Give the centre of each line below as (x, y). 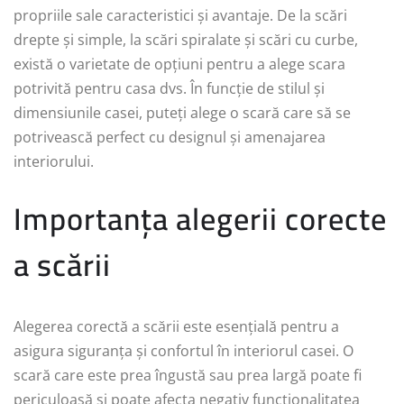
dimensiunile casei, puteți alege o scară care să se (182, 113)
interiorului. (54, 162)
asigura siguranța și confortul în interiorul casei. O (184, 351)
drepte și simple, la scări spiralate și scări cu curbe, (186, 40)
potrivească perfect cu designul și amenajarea (170, 138)
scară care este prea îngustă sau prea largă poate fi (188, 376)
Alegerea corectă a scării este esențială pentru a (176, 327)
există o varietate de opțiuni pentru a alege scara (179, 64)
